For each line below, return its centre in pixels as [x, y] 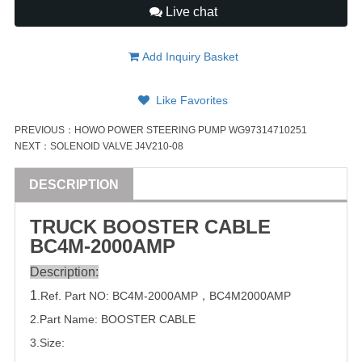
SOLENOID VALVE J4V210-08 [117, 147]
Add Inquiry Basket [188, 57]
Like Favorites [190, 101]
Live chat [189, 12]
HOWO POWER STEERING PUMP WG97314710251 [191, 130]
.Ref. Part [63, 296]
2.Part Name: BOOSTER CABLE [113, 320]
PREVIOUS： [44, 130]
